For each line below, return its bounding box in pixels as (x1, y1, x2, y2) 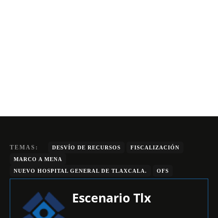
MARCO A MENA (14, 156, 62, 162)
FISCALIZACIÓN (130, 144, 180, 150)
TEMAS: (10, 144, 38, 151)
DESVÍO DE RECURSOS (52, 144, 121, 150)
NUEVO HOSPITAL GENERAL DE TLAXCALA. (14, 167, 147, 174)
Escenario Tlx (72, 189, 151, 206)
